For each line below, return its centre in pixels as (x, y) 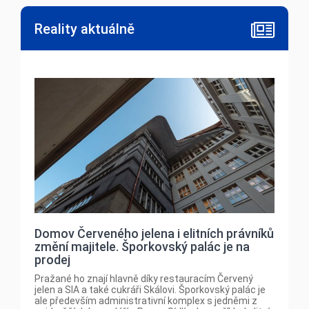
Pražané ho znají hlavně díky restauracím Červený (144, 279)
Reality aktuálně (84, 29)
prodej (52, 260)
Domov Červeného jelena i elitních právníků (154, 234)
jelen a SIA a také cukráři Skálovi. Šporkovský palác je (150, 290)
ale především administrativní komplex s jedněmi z (146, 301)
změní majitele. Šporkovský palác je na (142, 247)
